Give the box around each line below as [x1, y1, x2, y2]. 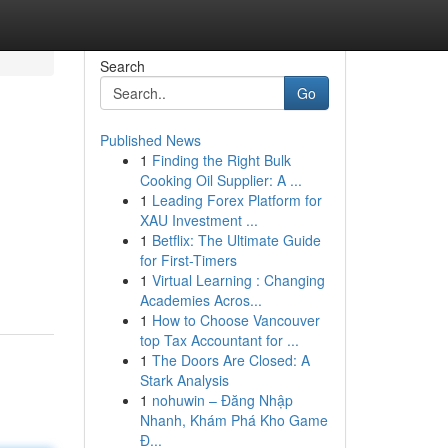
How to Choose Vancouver [151, 310, 320, 330]
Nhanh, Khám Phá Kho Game [139, 410, 328, 430]
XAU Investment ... [139, 210, 258, 230]
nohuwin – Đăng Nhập [151, 390, 293, 410]
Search [99, 56, 145, 76]
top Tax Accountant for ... [139, 330, 299, 350]
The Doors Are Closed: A [151, 350, 310, 370]
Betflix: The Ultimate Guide [151, 230, 321, 250]
